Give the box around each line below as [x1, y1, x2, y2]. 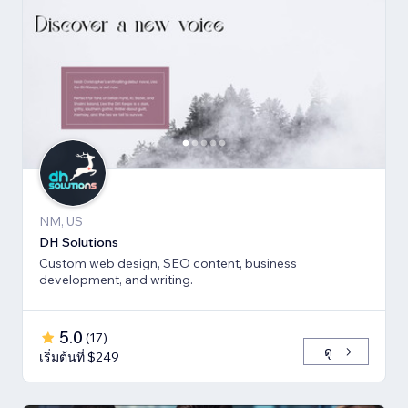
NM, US [39, 213, 83, 230]
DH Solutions [39, 234, 118, 251]
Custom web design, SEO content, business [39, 255, 297, 272]
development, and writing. [39, 271, 193, 289]
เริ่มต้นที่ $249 [39, 349, 119, 366]
